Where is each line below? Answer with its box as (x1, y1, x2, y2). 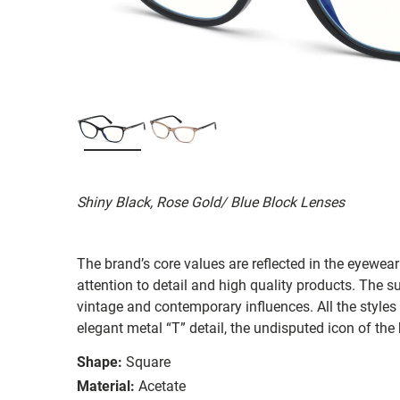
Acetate (138, 377, 186, 395)
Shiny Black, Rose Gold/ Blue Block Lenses (77, 193, 345, 211)
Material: (77, 377, 135, 395)
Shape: (77, 353, 122, 371)
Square (126, 353, 171, 371)
